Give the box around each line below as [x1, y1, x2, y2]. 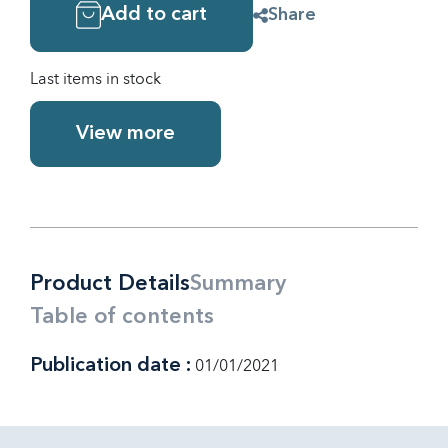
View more [76, 124, 175, 144]
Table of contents [30, 306, 214, 328]
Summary [190, 273, 286, 295]
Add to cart [101, 5, 207, 25]
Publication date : [30, 356, 191, 376]
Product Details [30, 273, 190, 295]
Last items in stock [30, 69, 161, 88]
